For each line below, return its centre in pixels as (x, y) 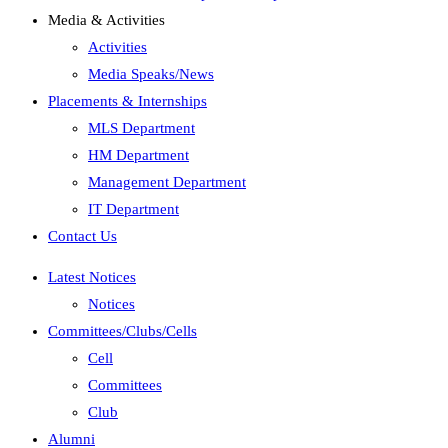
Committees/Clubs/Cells (122, 331)
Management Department (167, 182)
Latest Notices (92, 277)
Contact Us (82, 236)
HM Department (138, 155)
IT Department (133, 209)
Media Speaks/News (151, 74)
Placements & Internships (127, 101)
